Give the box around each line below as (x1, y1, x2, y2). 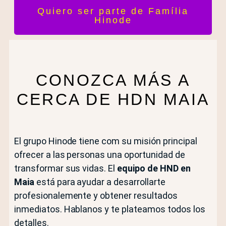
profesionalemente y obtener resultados (14, 190, 178, 201)
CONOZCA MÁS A (35, 71, 191, 90)
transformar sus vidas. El (14, 163, 118, 174)
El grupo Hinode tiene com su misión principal (14, 136, 197, 147)
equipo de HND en (117, 163, 191, 174)
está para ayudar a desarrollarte (34, 177, 165, 188)
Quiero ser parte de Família (37, 6, 189, 16)
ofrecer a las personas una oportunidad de (14, 149, 185, 160)
